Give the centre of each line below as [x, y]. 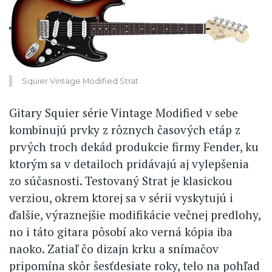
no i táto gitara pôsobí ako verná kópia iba [121, 231]
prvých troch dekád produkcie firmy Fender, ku [134, 146]
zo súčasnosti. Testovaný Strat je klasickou [121, 180]
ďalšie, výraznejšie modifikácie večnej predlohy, [135, 214]
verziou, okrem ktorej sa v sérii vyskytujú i [121, 197]
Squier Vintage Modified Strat [80, 81]
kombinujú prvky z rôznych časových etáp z [125, 129]
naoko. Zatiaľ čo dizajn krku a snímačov [114, 248]
